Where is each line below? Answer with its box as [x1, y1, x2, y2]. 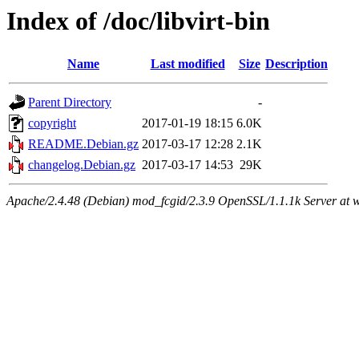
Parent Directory [28, 95, 111, 110]
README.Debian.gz [28, 137, 139, 151]
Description [265, 57, 328, 71]
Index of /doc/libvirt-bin [6, 6, 270, 35]
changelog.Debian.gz [28, 158, 135, 172]
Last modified [150, 57, 225, 71]
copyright [28, 116, 76, 131]
